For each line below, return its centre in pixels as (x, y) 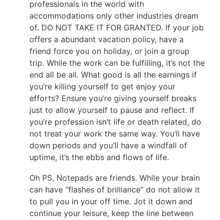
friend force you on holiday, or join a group (110, 51)
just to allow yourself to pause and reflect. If (112, 110)
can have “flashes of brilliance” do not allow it (115, 190)
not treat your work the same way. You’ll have (115, 134)
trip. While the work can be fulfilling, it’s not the (117, 63)
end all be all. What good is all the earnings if (113, 75)
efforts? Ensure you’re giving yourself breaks (113, 98)
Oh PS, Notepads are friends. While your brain (115, 178)
